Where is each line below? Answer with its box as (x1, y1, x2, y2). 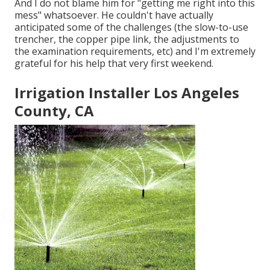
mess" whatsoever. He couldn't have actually (14, 8, 213, 22)
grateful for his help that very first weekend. (14, 57, 213, 71)
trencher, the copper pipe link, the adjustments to (14, 33, 239, 46)
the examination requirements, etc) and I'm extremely (14, 45, 256, 58)
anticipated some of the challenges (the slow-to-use (14, 20, 248, 34)
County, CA (14, 101, 94, 121)
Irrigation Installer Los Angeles (14, 83, 239, 103)
